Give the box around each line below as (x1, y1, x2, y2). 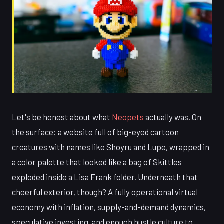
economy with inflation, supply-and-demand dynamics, (12, 202, 206, 212)
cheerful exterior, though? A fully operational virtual (12, 187, 198, 197)
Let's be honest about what (12, 112, 112, 122)
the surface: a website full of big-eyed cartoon (12, 127, 179, 137)
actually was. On (144, 112, 201, 122)
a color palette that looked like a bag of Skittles (12, 157, 182, 167)
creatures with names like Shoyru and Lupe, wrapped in (12, 142, 209, 152)
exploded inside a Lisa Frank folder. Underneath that (12, 172, 198, 182)
